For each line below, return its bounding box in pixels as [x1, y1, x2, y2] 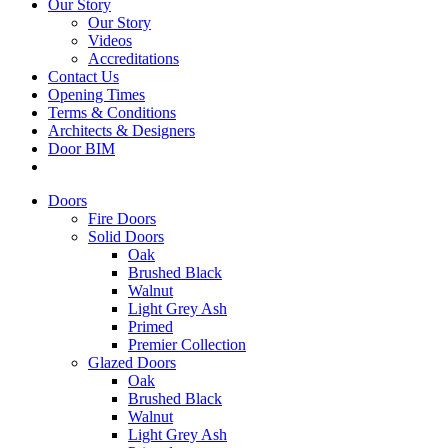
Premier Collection [128, 336, 246, 353]
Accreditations [88, 50, 179, 67]
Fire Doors [88, 210, 156, 227]
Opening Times [48, 86, 145, 103]
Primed [128, 318, 173, 335]
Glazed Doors [88, 354, 176, 371]
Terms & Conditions [48, 104, 176, 121]
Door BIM [48, 140, 115, 157]
